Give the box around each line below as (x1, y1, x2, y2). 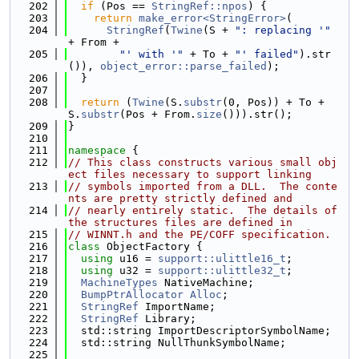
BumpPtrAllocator (81, 288, 184, 301)
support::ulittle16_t (158, 252, 286, 264)
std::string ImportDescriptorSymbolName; (68, 325, 331, 337)
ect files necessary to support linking (68, 168, 312, 180)
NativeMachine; (158, 276, 254, 288)
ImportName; (139, 301, 216, 313)
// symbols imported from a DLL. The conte (68, 180, 337, 192)
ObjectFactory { (107, 240, 203, 252)
